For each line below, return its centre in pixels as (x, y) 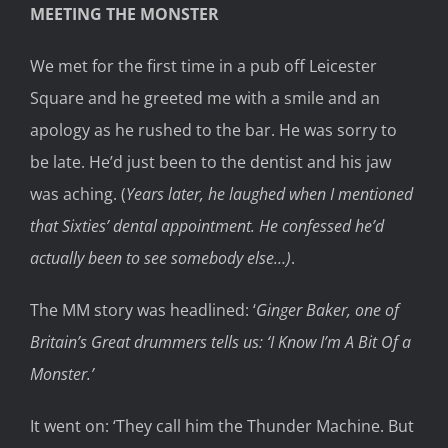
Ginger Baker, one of (327, 310)
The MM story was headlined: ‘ (143, 310)
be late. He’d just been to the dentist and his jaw (210, 162)
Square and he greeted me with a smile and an (205, 98)
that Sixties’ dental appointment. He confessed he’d (207, 226)
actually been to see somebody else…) (160, 258)
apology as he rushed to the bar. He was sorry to (213, 130)
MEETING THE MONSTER (124, 14)
